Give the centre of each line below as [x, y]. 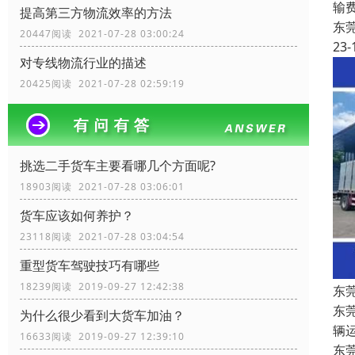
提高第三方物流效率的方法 [96, 13]
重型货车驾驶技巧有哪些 [90, 266]
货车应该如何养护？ [77, 216]
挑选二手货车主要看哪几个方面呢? [118, 166]
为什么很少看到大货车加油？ [102, 316]
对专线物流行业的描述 [83, 63]
